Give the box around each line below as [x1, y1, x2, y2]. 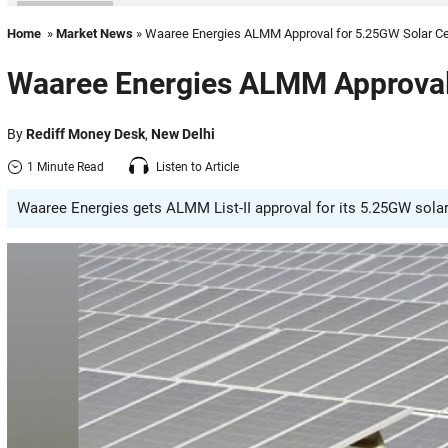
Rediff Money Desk [26, 126, 145, 142]
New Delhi [151, 126, 215, 142]
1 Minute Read [27, 159, 104, 174]
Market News [56, 26, 133, 41]
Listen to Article [156, 159, 239, 174]
